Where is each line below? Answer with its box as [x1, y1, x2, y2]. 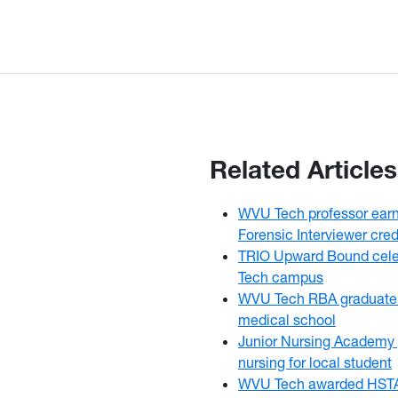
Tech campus [238, 267, 323, 285]
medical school [238, 310, 336, 328]
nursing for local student [238, 353, 392, 370]
